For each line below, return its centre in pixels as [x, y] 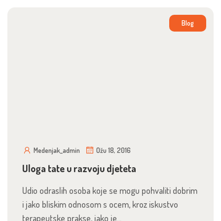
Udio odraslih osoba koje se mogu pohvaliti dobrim [110, 190]
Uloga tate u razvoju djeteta [79, 168]
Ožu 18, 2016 [113, 150]
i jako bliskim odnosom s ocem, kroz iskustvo [100, 204]
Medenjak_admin [57, 150]
